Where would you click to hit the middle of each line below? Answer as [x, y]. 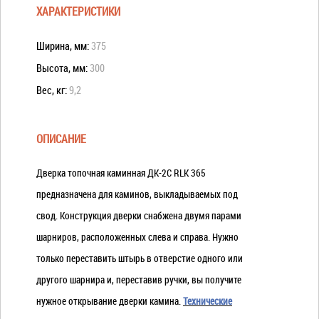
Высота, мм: [63, 68]
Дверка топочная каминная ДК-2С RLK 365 [121, 173]
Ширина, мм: [64, 46]
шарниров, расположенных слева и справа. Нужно [137, 237]
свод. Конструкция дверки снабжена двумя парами [139, 215]
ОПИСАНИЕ [61, 139]
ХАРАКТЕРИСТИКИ [78, 11]
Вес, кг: [53, 90]
